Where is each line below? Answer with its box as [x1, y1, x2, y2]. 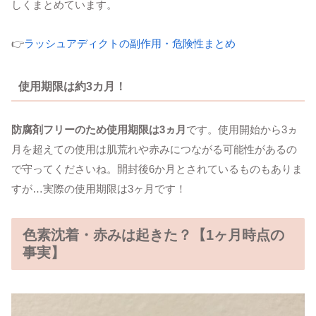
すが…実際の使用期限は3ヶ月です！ [11, 183, 186, 195]
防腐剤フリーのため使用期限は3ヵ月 [11, 123, 186, 136]
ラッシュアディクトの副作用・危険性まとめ [24, 37, 236, 50]
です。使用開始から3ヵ [186, 123, 298, 136]
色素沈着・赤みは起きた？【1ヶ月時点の [23, 227, 284, 243]
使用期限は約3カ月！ [18, 80, 126, 92]
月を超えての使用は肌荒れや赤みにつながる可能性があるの [11, 143, 297, 156]
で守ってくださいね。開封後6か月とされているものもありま [11, 163, 303, 176]
